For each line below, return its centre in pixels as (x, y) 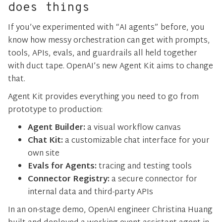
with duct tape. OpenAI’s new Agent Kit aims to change (111, 66)
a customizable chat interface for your (137, 141)
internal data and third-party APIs (90, 192)
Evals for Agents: (62, 166)
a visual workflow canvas (133, 128)
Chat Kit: (46, 141)
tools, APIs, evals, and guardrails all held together (103, 54)
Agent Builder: (56, 128)
